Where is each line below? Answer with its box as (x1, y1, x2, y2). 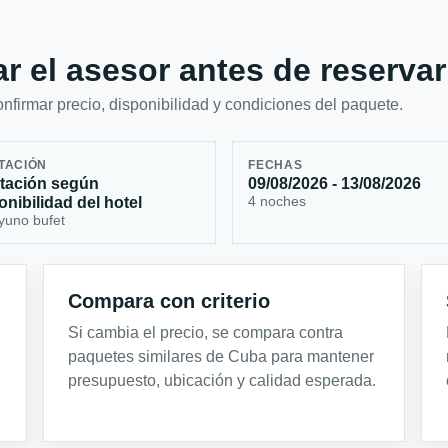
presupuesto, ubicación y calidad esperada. (68, 372, 377, 390)
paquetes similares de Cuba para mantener (68, 348, 375, 366)
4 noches (248, 192, 307, 209)
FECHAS (248, 158, 303, 171)
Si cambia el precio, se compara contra (68, 324, 344, 342)
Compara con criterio (68, 290, 271, 313)
